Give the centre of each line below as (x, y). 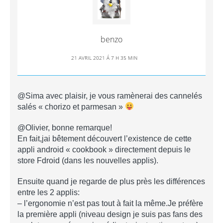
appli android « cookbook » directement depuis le (104, 149)
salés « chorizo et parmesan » (71, 107)
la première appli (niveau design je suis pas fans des (110, 214)
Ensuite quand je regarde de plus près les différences (111, 181)
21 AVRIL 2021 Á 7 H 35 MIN (104, 57)
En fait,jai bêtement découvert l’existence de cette (105, 138)
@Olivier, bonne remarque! (65, 127)
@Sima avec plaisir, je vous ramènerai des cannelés (110, 96)
